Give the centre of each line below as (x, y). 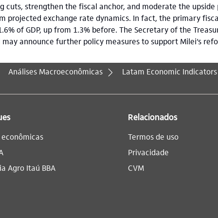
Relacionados (153, 116)
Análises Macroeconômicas (55, 71)
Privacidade (149, 152)
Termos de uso (154, 136)
